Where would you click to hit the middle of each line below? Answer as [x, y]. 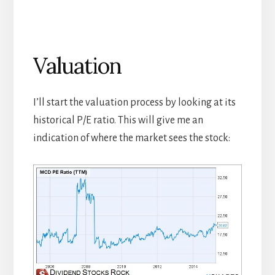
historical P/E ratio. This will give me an [118, 120]
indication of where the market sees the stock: [131, 138]
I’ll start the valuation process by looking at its [134, 102]
